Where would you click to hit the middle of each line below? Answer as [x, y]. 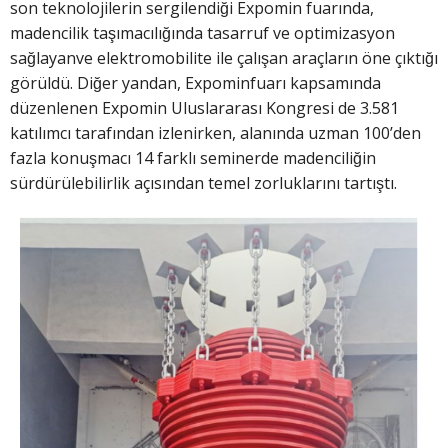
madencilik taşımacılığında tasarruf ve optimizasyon [202, 32]
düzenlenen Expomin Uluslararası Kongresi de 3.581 [204, 107]
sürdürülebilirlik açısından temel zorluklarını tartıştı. [205, 182]
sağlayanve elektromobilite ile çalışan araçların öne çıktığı [224, 57]
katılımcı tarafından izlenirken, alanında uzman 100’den [215, 132]
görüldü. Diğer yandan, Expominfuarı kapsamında [195, 82]
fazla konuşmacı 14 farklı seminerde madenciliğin [193, 157]
